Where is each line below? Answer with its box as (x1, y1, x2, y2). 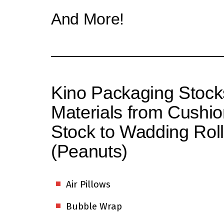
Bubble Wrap (66, 200, 122, 212)
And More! (51, 10, 124, 28)
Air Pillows (66, 178, 110, 190)
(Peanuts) (51, 141, 128, 162)
